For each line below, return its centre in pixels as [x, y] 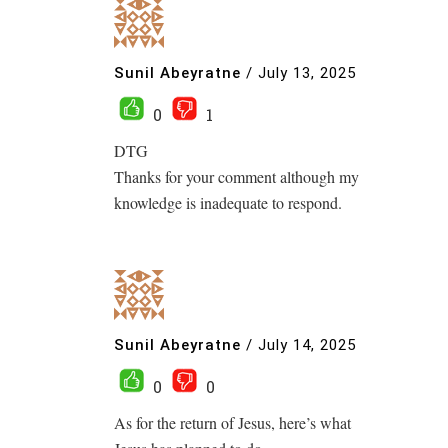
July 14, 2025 [307, 344]
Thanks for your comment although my [236, 176]
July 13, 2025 [307, 72]
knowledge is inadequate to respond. [228, 202]
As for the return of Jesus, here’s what [232, 422]
